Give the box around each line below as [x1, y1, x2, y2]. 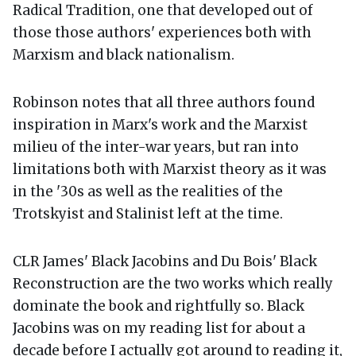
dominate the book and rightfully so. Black [13, 296, 304, 315]
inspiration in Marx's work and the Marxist [13, 115, 308, 133]
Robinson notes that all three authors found [13, 93, 315, 111]
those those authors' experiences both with [13, 23, 311, 41]
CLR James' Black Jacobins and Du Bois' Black [13, 252, 317, 270]
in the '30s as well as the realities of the [13, 182, 283, 200]
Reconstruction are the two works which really [13, 274, 333, 292]
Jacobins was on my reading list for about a [13, 319, 305, 337]
